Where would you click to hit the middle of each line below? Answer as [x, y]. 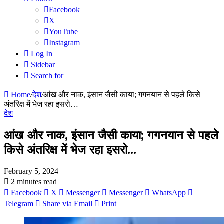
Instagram [64, 43]
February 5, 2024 [31, 171]
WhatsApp [169, 192]
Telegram [19, 203]
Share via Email [67, 203]
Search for [47, 76]
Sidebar [43, 65]
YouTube [63, 32]
